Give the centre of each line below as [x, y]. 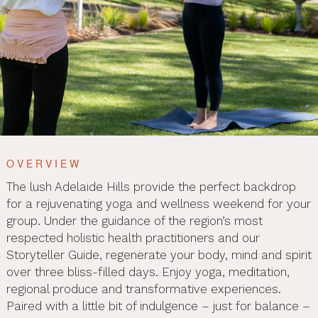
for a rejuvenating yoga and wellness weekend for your [158, 203]
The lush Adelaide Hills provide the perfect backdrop [151, 186]
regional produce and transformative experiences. [143, 289]
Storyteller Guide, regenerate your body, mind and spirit [159, 254]
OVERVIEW [44, 164]
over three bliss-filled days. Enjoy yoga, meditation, [148, 272]
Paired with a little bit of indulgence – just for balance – [158, 306]
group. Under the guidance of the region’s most [134, 220]
